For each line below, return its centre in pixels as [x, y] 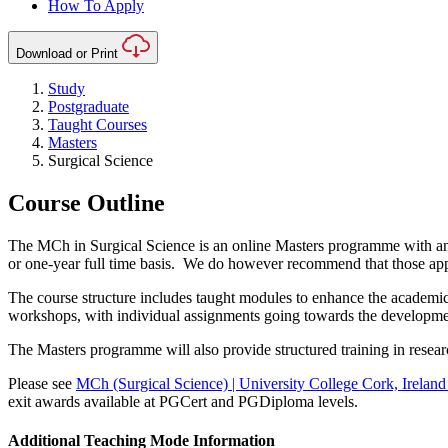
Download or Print [67, 54]
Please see [42, 384]
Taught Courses [97, 125]
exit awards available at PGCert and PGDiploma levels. [183, 402]
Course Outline [86, 203]
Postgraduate [88, 107]
